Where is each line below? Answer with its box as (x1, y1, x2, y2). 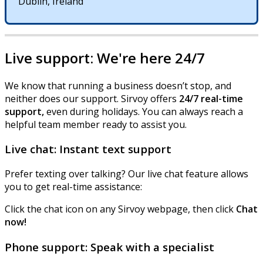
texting (35, 167, 66, 180)
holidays (102, 104, 138, 118)
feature (186, 167, 218, 180)
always (179, 104, 208, 118)
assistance (95, 180, 140, 193)
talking (91, 167, 122, 180)
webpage (147, 202, 188, 215)
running (68, 79, 104, 92)
